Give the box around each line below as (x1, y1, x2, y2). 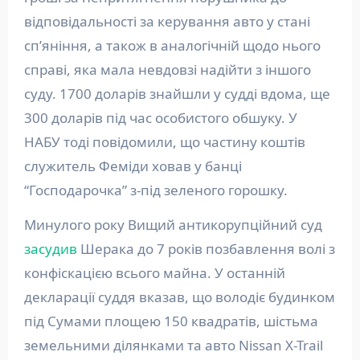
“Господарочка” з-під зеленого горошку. (23, 181, 294, 199)
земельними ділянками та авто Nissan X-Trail (23, 336, 323, 354)
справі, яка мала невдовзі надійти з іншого (23, 60, 311, 79)
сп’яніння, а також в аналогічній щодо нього (23, 36, 321, 55)
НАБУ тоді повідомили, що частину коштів (23, 133, 305, 151)
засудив (23, 239, 77, 258)
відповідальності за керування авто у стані (23, 12, 310, 31)
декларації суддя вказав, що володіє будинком (23, 288, 335, 306)
